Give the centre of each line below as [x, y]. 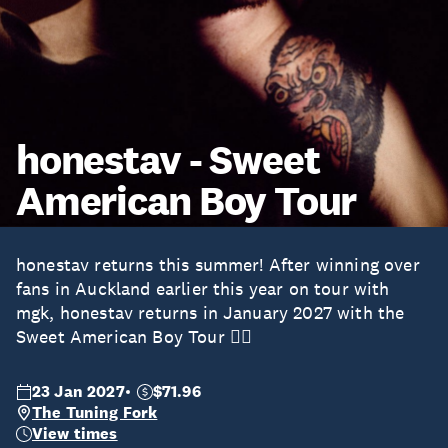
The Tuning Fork [95, 412]
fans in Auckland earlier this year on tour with [203, 289]
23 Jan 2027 [78, 391]
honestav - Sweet [168, 159]
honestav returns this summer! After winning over [218, 265]
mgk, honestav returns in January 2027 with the [210, 313]
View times [75, 433]
